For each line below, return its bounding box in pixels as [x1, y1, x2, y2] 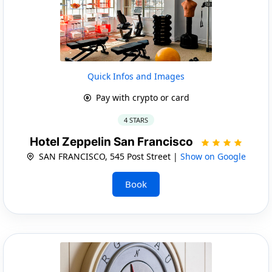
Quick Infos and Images [87, 70, 185, 82]
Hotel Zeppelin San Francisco [29, 134, 195, 149]
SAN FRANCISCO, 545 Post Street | [36, 150, 180, 162]
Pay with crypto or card [93, 91, 189, 103]
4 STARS [124, 115, 148, 124]
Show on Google [180, 150, 246, 162]
